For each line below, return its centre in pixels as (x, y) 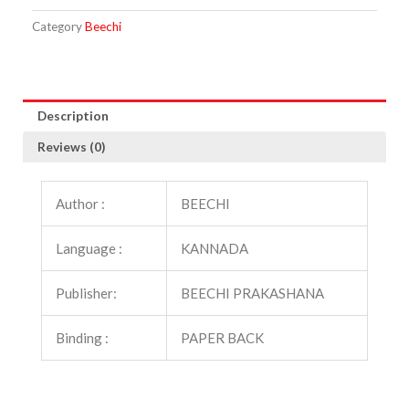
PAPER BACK (222, 338)
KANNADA (215, 249)
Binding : (82, 338)
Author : (80, 204)
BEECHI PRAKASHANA (252, 294)
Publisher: (86, 294)
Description (73, 115)
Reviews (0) (72, 147)
